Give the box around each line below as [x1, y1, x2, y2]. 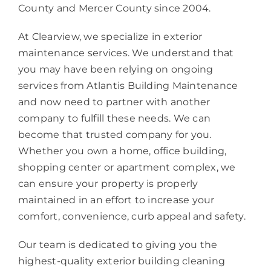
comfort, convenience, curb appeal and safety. [18, 210, 246, 222]
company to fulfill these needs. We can [18, 112, 211, 124]
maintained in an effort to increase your [18, 194, 215, 206]
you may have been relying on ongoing [18, 63, 214, 75]
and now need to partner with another [18, 96, 211, 108]
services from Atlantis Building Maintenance [18, 79, 238, 91]
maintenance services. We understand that [18, 47, 234, 59]
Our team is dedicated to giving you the [18, 238, 218, 250]
